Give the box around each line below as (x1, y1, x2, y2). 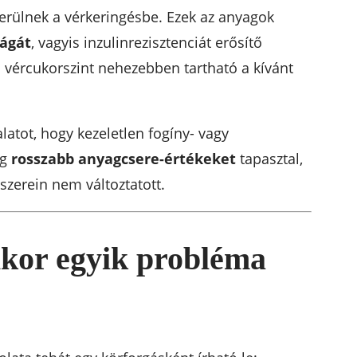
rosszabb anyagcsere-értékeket (10, 148, 236, 168)
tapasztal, (235, 148, 303, 168)
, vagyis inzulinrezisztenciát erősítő (30, 32, 262, 52)
